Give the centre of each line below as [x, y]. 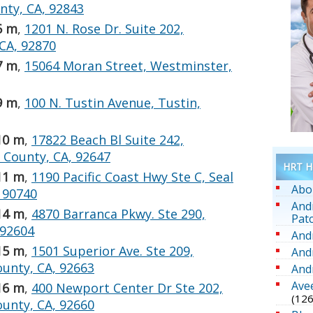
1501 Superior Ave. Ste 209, [112, 251]
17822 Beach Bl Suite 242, [108, 140]
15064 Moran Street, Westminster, [128, 66]
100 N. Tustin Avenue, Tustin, [112, 103]
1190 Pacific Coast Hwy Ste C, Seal [132, 177]
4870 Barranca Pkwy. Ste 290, [118, 214]
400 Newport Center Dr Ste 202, [127, 288]
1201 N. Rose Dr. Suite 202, [104, 29]
